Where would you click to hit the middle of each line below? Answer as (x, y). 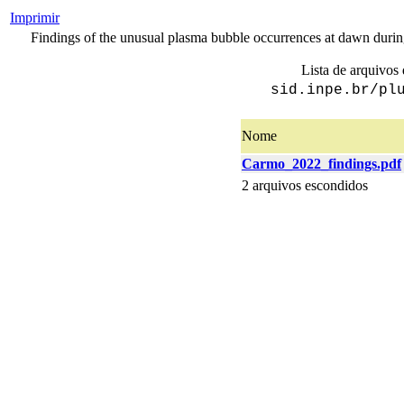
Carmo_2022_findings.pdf (321, 164)
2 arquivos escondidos (305, 185)
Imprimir (35, 18)
